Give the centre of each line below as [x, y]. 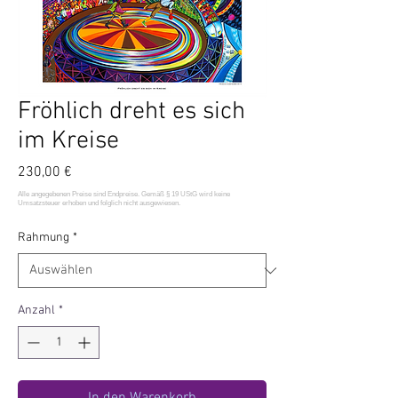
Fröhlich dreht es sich [131, 112]
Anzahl [36, 310]
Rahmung [44, 238]
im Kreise [68, 141]
